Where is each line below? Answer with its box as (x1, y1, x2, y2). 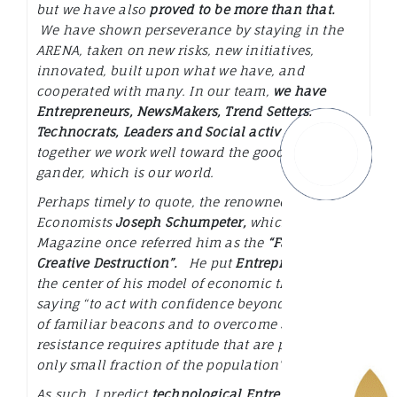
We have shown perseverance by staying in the (36, 22, 344, 38)
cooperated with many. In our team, (36, 83, 273, 99)
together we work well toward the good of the (36, 144, 325, 160)
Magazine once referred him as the (36, 235, 268, 251)
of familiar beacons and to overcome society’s (36, 316, 336, 332)
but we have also (36, 2, 150, 18)
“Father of (267, 235, 331, 251)
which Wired (250, 214, 331, 230)
